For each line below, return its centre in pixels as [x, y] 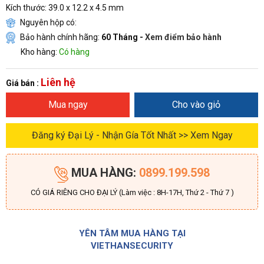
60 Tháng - [123, 37]
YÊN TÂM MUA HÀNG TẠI [132, 234]
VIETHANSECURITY [132, 246]
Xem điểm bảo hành [183, 37]
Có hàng [74, 52]
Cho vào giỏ [196, 104]
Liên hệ [58, 82]
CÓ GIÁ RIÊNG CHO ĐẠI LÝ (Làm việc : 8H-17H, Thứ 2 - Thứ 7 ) [132, 193]
